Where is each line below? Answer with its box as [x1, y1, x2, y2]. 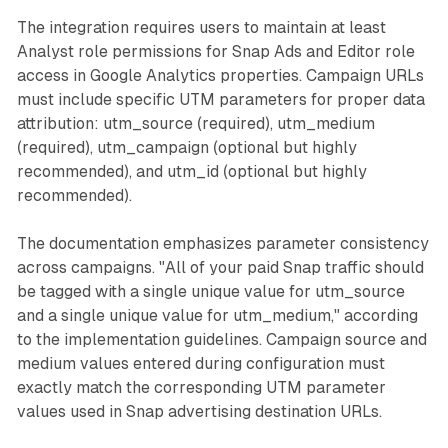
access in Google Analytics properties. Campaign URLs [16, 65, 424, 85]
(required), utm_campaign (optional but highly [16, 137, 357, 157]
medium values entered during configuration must [16, 353, 385, 373]
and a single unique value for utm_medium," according [16, 305, 418, 325]
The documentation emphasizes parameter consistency [16, 233, 429, 253]
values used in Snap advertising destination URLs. [16, 401, 382, 421]
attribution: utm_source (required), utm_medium [16, 113, 375, 133]
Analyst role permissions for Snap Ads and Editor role [16, 41, 415, 61]
